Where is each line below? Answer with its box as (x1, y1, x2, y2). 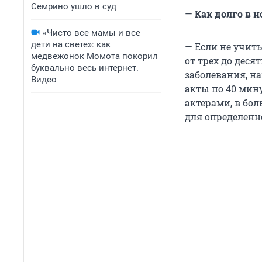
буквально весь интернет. (31, 63, 139, 73)
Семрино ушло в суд (31, 1, 116, 12)
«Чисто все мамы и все (43, 27, 140, 38)
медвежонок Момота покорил (31, 51, 158, 61)
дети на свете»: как (31, 39, 111, 50)
